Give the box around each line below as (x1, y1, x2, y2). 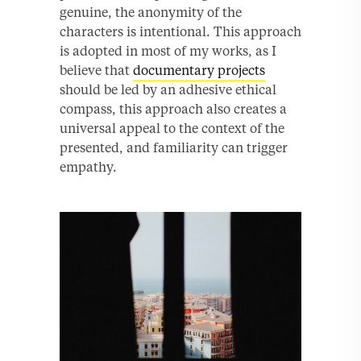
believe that (60, 61, 133, 78)
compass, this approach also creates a (60, 100, 287, 117)
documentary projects (133, 61, 265, 78)
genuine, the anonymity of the (60, 3, 242, 20)
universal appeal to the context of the (60, 119, 284, 136)
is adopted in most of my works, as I (60, 42, 276, 59)
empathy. (60, 158, 117, 175)
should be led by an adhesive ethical (60, 81, 276, 98)
